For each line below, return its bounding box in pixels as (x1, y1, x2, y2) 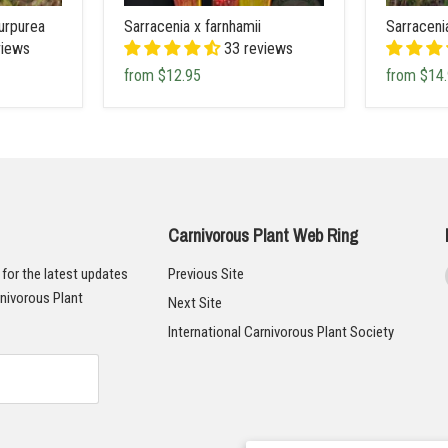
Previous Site (168, 264, 245, 283)
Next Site (168, 293, 223, 312)
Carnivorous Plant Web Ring (168, 222, 359, 248)
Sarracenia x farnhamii (123, 16, 261, 36)
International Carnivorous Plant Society (168, 322, 395, 341)
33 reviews (223, 38, 293, 58)
